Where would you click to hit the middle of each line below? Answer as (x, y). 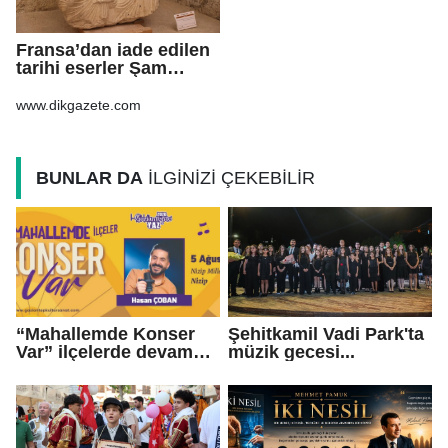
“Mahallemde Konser (105, 334)
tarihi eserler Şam (91, 68)
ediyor (43, 370)
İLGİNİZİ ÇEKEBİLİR (229, 178)
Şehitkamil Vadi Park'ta (326, 334)
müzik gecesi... (291, 352)
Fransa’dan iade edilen (113, 50)
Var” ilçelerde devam (104, 352)
